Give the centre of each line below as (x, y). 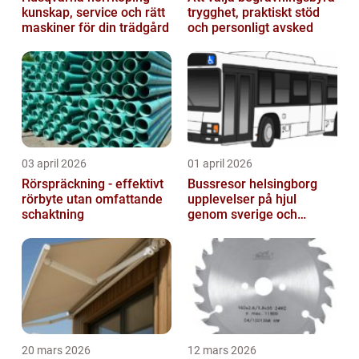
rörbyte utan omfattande (92, 200)
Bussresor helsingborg (252, 184)
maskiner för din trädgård (95, 28)
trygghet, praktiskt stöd (254, 13)
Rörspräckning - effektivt (93, 184)
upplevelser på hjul (242, 200)
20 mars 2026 (56, 351)
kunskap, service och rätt (93, 13)
